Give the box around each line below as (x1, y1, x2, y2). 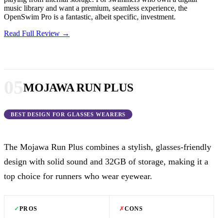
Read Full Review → (4, 29, 70, 38)
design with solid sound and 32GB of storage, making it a (4, 157, 208, 167)
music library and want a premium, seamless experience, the (4, 4, 187, 13)
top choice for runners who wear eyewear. (4, 171, 152, 182)
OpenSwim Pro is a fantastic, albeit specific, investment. (4, 13, 176, 21)
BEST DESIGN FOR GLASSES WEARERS (11, 111, 126, 118)
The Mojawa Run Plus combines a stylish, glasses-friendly (4, 142, 211, 152)
